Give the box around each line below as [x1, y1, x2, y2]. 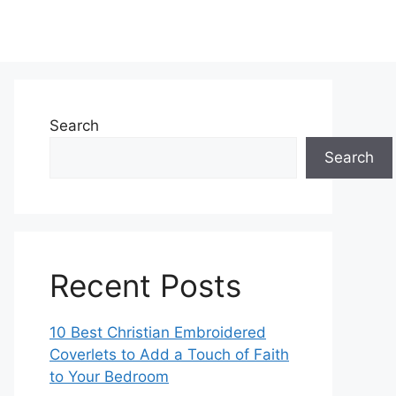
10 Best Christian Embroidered [49, 324, 266, 341]
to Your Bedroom [49, 368, 169, 385]
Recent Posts [49, 267, 241, 304]
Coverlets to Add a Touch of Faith [49, 346, 289, 363]
